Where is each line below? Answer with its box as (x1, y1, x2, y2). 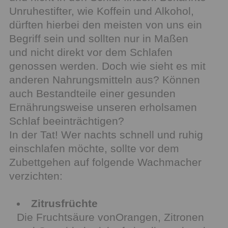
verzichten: (9, 170, 63, 182)
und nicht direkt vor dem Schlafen (9, 46, 173, 58)
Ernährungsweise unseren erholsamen (9, 101, 197, 113)
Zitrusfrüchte (31, 197, 98, 209)
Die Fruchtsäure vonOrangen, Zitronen (17, 211, 204, 223)
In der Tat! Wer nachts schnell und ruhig (9, 129, 203, 140)
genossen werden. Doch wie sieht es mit (9, 60, 206, 72)
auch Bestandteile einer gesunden (9, 88, 176, 99)
